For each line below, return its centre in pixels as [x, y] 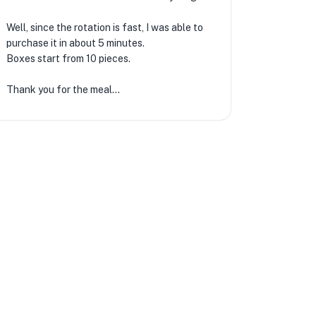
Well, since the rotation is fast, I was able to [104, 28]
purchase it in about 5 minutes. [75, 43]
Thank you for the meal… [63, 90]
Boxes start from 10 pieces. [68, 59]
